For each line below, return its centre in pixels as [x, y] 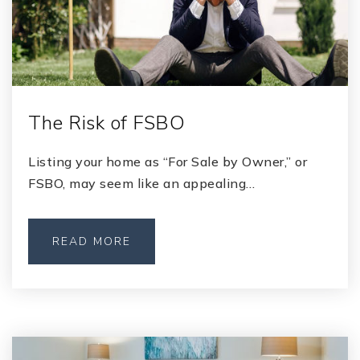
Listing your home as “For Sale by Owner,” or [168, 162]
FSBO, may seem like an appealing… [142, 183]
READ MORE [92, 241]
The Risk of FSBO [106, 123]
